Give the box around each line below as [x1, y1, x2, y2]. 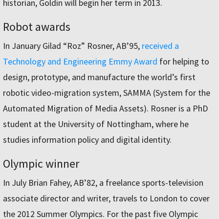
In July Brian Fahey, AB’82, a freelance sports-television [3, 176, 203, 188]
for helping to [157, 55, 209, 67]
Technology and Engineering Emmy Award [3, 55, 157, 67]
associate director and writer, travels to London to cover [3, 192, 210, 204]
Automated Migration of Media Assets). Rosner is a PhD [3, 102, 208, 114]
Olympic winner [3, 155, 79, 171]
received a [142, 40, 179, 51]
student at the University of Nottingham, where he [3, 118, 189, 130]
